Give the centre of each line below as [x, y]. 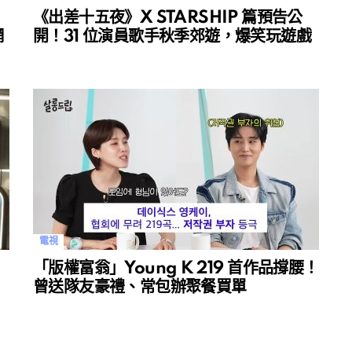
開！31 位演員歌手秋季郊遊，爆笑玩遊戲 [172, 37]
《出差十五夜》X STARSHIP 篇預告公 [168, 18]
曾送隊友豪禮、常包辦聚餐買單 [140, 288]
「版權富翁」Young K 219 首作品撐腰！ [176, 269]
